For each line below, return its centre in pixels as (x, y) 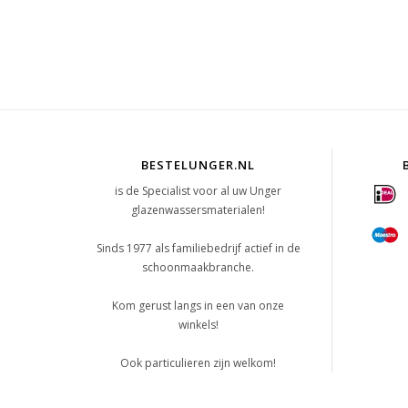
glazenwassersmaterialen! (199, 210)
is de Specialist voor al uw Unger (199, 191)
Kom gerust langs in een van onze (199, 306)
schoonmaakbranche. (199, 267)
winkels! (198, 325)
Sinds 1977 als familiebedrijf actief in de (198, 248)
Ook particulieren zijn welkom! (199, 363)
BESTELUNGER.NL (199, 165)
